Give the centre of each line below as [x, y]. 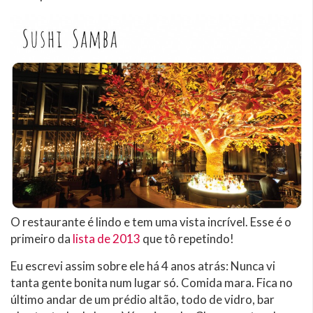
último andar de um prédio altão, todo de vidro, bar [143, 299]
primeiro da [42, 239]
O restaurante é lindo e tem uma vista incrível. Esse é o [151, 222]
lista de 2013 [107, 239]
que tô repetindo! [187, 239]
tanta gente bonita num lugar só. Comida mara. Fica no [152, 283]
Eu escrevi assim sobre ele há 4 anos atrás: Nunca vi [143, 266]
